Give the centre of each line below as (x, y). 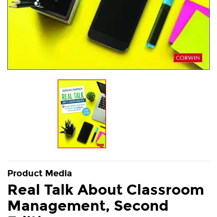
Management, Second (88, 206)
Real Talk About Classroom (106, 190)
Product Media (40, 173)
